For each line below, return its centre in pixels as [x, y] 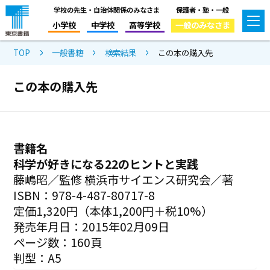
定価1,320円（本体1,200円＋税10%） [113, 211]
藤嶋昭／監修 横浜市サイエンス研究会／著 [124, 179]
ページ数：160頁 [58, 242]
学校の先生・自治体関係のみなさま [106, 9]
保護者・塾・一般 [203, 9]
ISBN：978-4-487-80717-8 [84, 195]
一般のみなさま [202, 24]
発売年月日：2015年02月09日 [92, 226]
